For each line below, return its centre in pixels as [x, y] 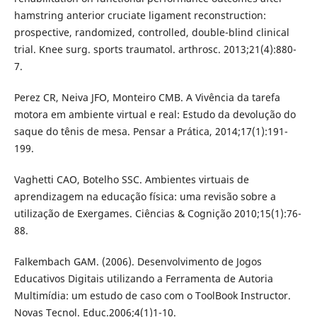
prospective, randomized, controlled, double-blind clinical [151, 33]
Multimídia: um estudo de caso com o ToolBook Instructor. [152, 296]
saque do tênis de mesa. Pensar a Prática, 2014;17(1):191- [151, 132]
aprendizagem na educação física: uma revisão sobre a [145, 197]
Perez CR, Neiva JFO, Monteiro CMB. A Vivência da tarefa [147, 98]
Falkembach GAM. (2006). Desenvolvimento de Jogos [138, 262]
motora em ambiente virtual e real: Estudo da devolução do [155, 115]
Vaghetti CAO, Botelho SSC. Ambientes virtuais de [131, 180]
